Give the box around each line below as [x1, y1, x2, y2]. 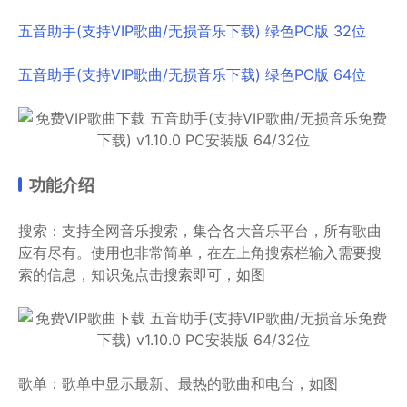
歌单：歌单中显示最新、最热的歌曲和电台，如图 [18, 374, 338, 392]
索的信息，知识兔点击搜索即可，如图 [18, 265, 265, 283]
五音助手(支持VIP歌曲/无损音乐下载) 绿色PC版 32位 [18, 22, 366, 40]
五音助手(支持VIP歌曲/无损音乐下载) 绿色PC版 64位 [18, 65, 366, 84]
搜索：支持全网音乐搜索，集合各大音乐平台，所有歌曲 [18, 222, 382, 240]
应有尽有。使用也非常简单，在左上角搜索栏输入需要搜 [18, 243, 382, 262]
